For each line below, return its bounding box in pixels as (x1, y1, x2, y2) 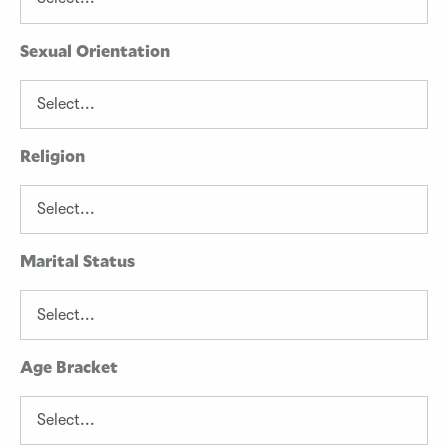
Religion (20, 146, 85, 166)
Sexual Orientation (20, 41, 170, 61)
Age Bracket (20, 357, 118, 377)
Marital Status (20, 252, 135, 272)
